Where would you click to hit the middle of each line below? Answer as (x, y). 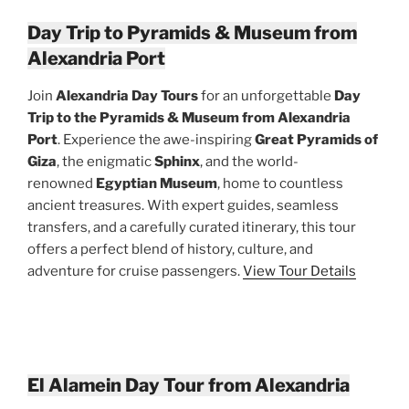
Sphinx (177, 161)
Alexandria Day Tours (127, 95)
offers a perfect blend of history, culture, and (170, 249)
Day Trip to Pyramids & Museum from (192, 32)
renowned (62, 183)
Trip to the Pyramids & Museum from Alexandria (189, 117)
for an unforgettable (266, 95)
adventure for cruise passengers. (135, 271)
